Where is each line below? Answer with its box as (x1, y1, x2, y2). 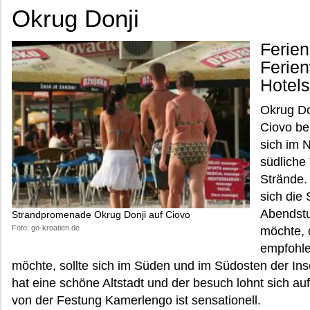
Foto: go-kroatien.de (12, 223, 80, 232)
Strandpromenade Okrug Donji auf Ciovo (12, 208, 190, 220)
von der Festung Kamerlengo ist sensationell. (12, 293, 261, 307)
